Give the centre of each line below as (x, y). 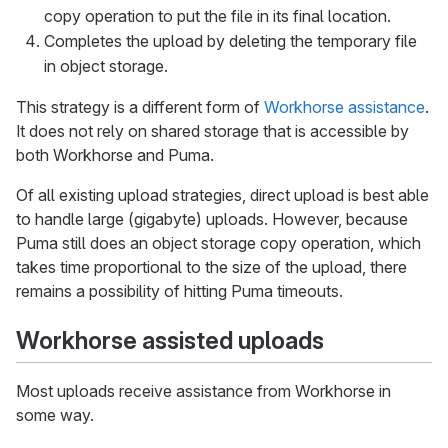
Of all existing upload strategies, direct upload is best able (222, 194)
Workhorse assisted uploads (170, 340)
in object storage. (106, 65)
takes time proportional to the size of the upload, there (211, 266)
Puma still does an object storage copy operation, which (218, 242)
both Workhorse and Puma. (115, 154)
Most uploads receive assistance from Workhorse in (203, 391)
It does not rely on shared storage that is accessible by (212, 130)
